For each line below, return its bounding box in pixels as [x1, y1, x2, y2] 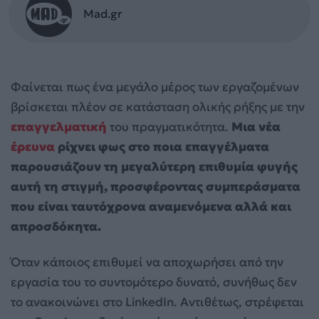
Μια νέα [231, 118, 281, 135]
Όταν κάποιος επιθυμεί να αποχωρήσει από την [11, 253, 283, 270]
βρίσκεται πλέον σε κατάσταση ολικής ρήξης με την [11, 98, 305, 115]
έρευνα [11, 138, 55, 155]
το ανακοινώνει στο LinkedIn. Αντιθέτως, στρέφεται [11, 293, 304, 310]
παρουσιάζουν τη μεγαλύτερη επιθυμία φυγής [11, 158, 298, 174]
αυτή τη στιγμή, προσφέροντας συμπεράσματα [11, 178, 300, 194]
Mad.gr [83, 6, 122, 21]
